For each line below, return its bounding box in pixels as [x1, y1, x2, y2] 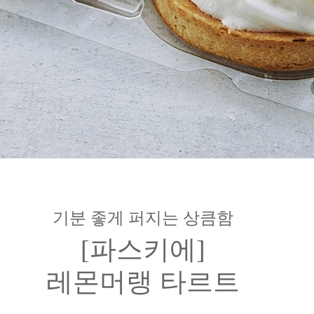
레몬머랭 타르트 [46, 267, 240, 296]
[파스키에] [81, 235, 205, 264]
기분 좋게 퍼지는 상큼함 [53, 209, 233, 227]
